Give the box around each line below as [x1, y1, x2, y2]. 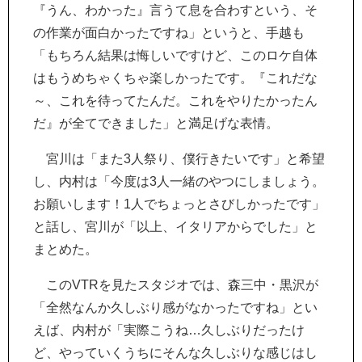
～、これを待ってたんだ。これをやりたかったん [33, 94, 318, 107]
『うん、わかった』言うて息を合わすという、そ [33, 3, 318, 17]
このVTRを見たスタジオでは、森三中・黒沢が [33, 278, 318, 292]
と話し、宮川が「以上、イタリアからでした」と [33, 220, 318, 234]
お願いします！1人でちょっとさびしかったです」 [33, 197, 325, 211]
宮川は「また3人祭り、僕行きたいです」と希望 [33, 152, 325, 166]
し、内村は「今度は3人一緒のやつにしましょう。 [33, 175, 325, 188]
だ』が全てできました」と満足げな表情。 [33, 116, 279, 130]
